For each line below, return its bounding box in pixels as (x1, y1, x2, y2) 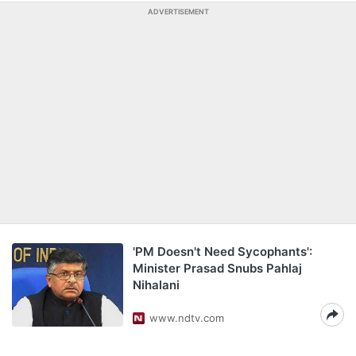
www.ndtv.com (149, 311, 224, 324)
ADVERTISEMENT (147, 7, 209, 16)
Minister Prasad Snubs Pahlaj (133, 261, 302, 276)
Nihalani (133, 277, 180, 292)
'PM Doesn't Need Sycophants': (133, 244, 312, 259)
